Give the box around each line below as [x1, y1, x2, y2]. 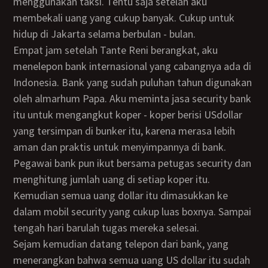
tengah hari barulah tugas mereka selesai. [13, 221, 200, 234]
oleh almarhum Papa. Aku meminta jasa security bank [13, 92, 252, 105]
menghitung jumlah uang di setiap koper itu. [13, 172, 211, 186]
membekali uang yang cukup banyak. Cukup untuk [13, 11, 235, 25]
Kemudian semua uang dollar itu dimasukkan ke [13, 188, 229, 202]
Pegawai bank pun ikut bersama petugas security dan [13, 156, 20, 170]
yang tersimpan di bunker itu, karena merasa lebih [13, 124, 236, 138]
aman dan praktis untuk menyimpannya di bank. [13, 140, 227, 154]
